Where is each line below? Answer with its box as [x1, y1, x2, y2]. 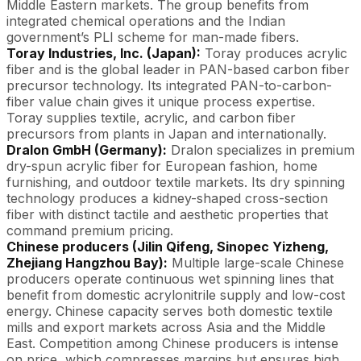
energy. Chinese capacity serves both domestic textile [6, 302, 333, 319]
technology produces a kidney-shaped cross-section [6, 189, 328, 206]
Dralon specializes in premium [167, 141, 355, 158]
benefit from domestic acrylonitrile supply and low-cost [6, 286, 345, 303]
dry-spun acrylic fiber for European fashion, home [6, 157, 317, 174]
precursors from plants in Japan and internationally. [6, 125, 326, 142]
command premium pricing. [6, 222, 173, 239]
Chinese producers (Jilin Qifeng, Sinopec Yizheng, [6, 238, 329, 255]
